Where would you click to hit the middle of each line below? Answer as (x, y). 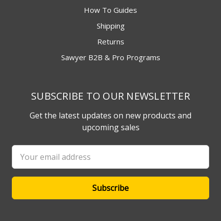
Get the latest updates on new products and (110, 116)
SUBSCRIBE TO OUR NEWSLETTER (110, 96)
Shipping (110, 26)
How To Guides (110, 10)
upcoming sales (110, 128)
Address (27, 163)
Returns (110, 42)
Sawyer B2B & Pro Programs (110, 57)
